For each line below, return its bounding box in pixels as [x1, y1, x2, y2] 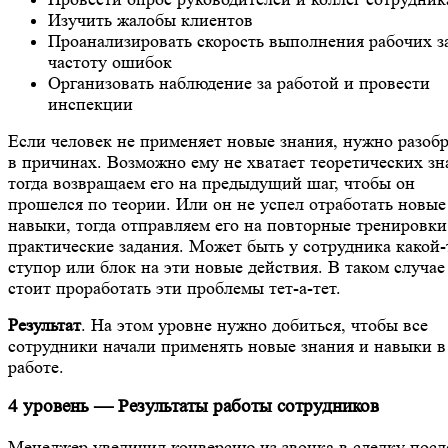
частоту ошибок [48, 51, 172, 72]
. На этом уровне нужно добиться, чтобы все [81, 314, 428, 335]
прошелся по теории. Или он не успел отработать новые [8, 193, 446, 214]
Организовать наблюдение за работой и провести [48, 72, 430, 93]
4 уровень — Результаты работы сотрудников [8, 396, 379, 418]
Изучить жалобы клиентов [48, 9, 253, 30]
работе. [8, 356, 64, 377]
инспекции [48, 93, 133, 114]
